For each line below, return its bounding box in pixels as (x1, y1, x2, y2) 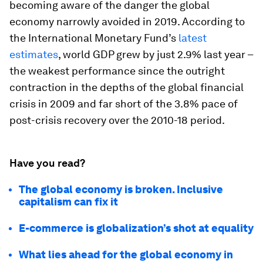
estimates (9, 48, 58, 60)
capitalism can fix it (19, 195, 118, 208)
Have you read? (9, 157, 85, 169)
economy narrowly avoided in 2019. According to (9, 15, 245, 28)
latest (178, 32, 207, 44)
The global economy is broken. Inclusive (19, 183, 223, 195)
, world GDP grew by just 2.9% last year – (58, 48, 253, 60)
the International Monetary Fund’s (9, 32, 178, 44)
